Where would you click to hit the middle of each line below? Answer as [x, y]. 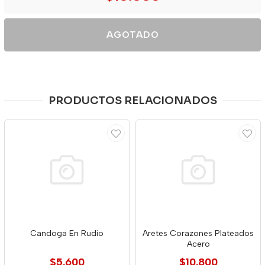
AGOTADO [132, 35]
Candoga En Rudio [67, 233]
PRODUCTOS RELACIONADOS [132, 101]
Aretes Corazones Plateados [198, 233]
